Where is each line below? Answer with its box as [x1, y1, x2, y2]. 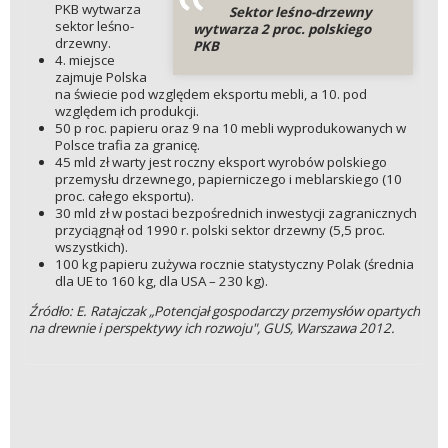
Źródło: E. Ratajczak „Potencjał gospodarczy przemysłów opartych [28, 302, 420, 321]
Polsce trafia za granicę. [55, 136, 201, 155]
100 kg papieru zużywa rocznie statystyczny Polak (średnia [55, 255, 415, 274]
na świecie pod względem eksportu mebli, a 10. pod [55, 85, 368, 104]
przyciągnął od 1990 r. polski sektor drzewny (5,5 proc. [55, 221, 386, 240]
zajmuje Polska [55, 68, 148, 87]
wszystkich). [55, 238, 129, 257]
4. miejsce [55, 51, 116, 70]
